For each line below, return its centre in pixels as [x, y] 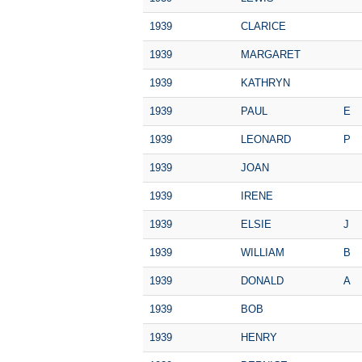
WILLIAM [263, 252]
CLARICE [263, 26]
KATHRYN [265, 82]
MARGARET [271, 54]
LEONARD [266, 139]
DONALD [262, 280]
